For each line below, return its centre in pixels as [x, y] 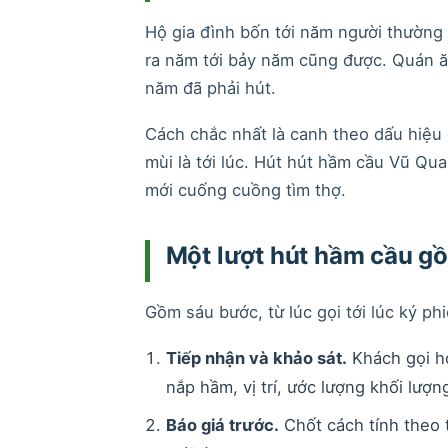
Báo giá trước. [222, 425]
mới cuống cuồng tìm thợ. [245, 189]
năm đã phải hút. [210, 87]
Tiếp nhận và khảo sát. [256, 357]
